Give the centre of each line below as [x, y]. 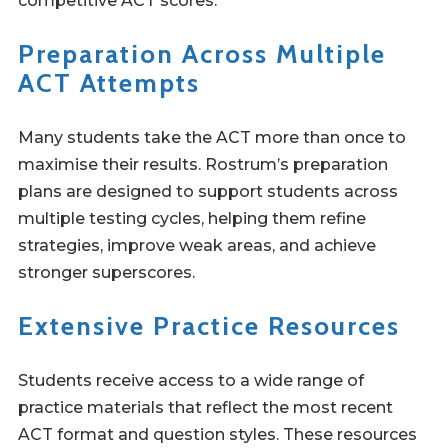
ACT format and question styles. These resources [217, 434]
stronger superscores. [106, 272]
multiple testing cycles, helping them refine [192, 218]
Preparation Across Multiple [202, 54]
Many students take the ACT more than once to [212, 137]
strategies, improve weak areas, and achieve [197, 245]
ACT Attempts [109, 83]
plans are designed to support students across [208, 191]
